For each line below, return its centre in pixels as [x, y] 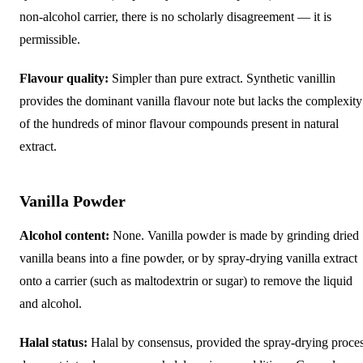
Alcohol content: [64, 235]
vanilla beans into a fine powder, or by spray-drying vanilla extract [188, 258]
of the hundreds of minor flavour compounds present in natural [179, 123]
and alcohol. [51, 303]
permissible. [50, 39]
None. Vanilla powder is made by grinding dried [234, 235]
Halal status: [53, 342]
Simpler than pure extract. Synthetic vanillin [222, 78]
